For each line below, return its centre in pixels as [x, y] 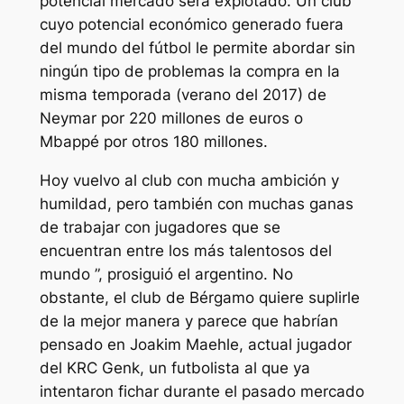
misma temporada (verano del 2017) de [183, 95]
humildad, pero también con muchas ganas [196, 204]
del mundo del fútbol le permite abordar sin [197, 48]
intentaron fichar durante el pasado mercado [202, 392]
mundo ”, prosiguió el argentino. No [166, 275]
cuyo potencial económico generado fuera [191, 25]
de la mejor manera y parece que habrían [188, 321]
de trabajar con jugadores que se [160, 228]
